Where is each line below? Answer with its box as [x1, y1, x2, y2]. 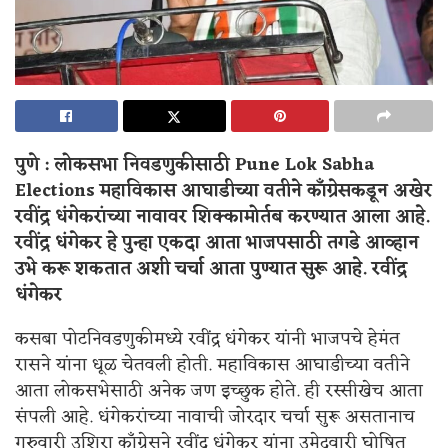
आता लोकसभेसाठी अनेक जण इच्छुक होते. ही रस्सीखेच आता [15, 374, 423, 407]
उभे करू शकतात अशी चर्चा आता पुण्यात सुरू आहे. [15, 252, 367, 285]
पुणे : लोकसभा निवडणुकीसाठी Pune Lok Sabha [15, 148, 374, 181]
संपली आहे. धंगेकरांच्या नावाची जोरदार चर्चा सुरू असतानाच [15, 400, 415, 433]
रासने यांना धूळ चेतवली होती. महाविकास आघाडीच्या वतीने [15, 348, 410, 381]
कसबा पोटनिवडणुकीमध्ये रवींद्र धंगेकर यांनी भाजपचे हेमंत [15, 322, 400, 355]
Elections [15, 174, 100, 207]
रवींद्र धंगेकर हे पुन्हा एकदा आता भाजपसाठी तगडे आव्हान [15, 226, 419, 259]
